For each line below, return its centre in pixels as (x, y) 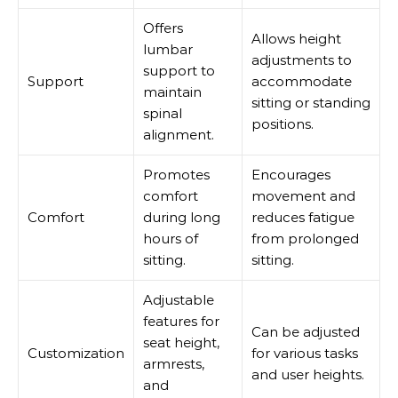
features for (181, 321)
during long (182, 217)
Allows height (296, 38)
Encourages (291, 174)
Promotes (176, 174)
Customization (76, 353)
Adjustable (179, 299)
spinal (163, 113)
